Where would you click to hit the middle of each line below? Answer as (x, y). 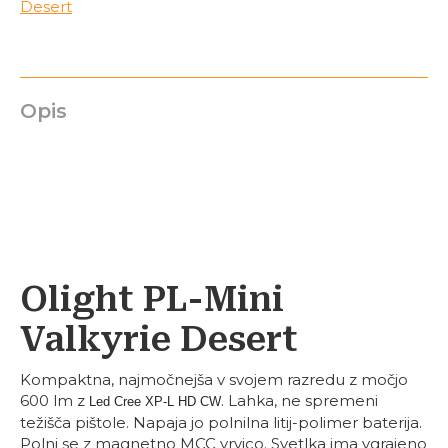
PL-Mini (213, 299)
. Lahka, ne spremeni (299, 400)
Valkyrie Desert (159, 339)
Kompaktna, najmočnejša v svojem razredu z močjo (214, 379)
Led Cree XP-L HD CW (155, 401)
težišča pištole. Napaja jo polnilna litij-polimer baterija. (221, 422)
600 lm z (54, 400)
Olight (81, 299)
